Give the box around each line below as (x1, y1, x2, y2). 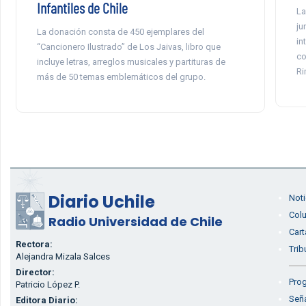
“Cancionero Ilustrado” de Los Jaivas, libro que (36, 42, 221, 52)
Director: (15, 267, 55, 277)
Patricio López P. (15, 279, 80, 290)
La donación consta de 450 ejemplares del (36, 27, 204, 37)
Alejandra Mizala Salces (15, 251, 110, 262)
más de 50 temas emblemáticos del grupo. (36, 72, 206, 82)
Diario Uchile (48, 191, 155, 213)
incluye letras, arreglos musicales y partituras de (36, 57, 225, 67)
